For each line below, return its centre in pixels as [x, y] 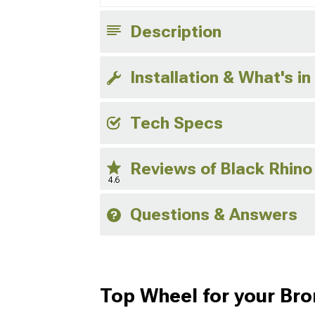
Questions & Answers [214, 215]
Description [176, 32]
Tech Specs [176, 123]
